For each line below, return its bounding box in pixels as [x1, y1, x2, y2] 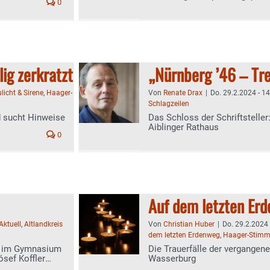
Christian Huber [163, 220, 215, 228]
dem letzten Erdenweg [148, 231, 220, 239]
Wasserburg [148, 253, 196, 264]
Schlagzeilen [148, 99, 189, 108]
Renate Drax [163, 89, 202, 97]
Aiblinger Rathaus [148, 122, 219, 133]
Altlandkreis [24, 220, 63, 228]
